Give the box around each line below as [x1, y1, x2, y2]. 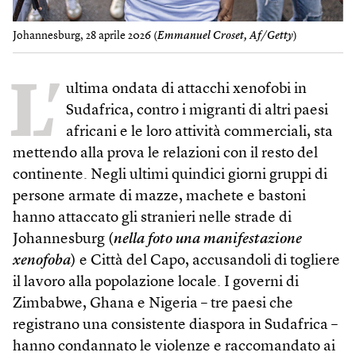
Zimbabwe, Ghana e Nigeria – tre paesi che [13, 296, 293, 312]
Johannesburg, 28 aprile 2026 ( [13, 29, 157, 41]
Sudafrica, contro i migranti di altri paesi [66, 103, 328, 119]
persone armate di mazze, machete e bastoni [13, 189, 306, 205]
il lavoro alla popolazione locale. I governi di [13, 275, 299, 291]
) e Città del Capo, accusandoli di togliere [71, 253, 340, 269]
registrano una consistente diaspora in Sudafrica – [13, 318, 338, 334]
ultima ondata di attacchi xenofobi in [66, 82, 307, 98]
